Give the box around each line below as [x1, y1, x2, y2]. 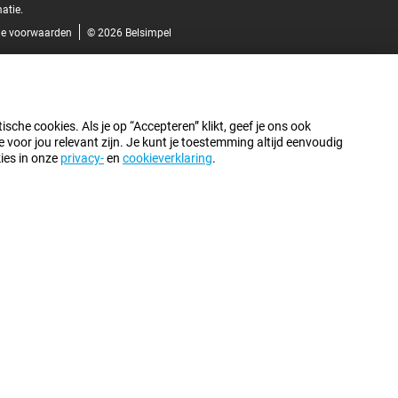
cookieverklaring [123, 151, 212, 165]
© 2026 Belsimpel [86, 27, 171, 40]
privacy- [60, 151, 104, 165]
